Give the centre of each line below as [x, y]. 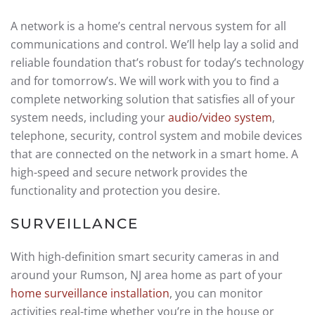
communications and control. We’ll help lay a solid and [155, 44]
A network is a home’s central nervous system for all [148, 26]
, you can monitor [216, 293]
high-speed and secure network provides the [129, 172]
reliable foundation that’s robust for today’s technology [157, 63]
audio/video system [220, 117]
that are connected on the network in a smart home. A [154, 154]
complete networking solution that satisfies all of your [153, 99]
